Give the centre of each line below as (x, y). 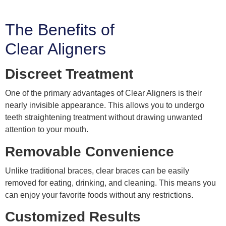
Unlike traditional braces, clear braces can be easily (97, 171)
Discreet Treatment (69, 74)
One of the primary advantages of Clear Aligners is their (103, 93)
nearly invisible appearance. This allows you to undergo (105, 105)
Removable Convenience (90, 151)
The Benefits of (60, 30)
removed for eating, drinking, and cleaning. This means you (110, 183)
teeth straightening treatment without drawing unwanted (104, 118)
